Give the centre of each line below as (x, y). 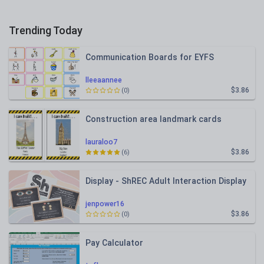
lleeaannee (104, 80)
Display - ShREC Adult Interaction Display (166, 181)
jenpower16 (105, 204)
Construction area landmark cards (154, 119)
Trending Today (46, 30)
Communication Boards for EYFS (150, 57)
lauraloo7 (101, 142)
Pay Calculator (114, 243)
